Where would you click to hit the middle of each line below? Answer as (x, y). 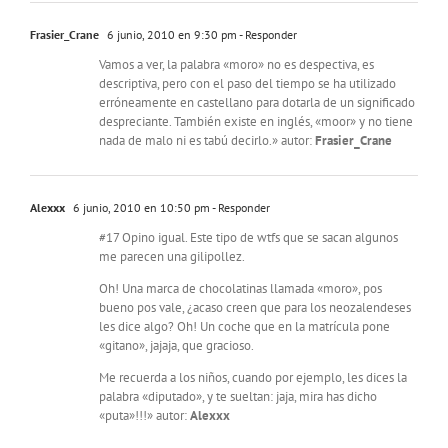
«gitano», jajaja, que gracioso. (176, 346)
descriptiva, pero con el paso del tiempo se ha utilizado (247, 84)
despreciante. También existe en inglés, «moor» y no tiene (256, 122)
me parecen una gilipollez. (172, 257)
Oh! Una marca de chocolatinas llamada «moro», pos (240, 289)
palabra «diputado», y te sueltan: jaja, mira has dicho (238, 397)
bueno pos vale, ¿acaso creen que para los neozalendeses (255, 308)
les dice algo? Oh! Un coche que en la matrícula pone (244, 327)
